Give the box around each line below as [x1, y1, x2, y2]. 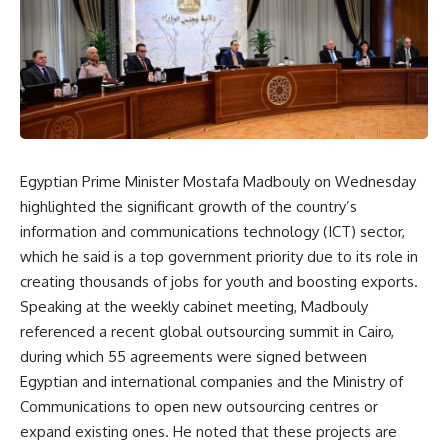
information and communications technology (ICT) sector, [20, 222, 405, 241]
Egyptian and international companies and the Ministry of [20, 372, 403, 391]
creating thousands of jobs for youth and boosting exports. [20, 272, 418, 291]
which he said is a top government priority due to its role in [20, 247, 418, 266]
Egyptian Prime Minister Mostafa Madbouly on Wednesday [20, 172, 416, 191]
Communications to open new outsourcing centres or [20, 397, 378, 416]
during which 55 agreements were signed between [20, 347, 367, 366]
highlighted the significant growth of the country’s [20, 197, 357, 216]
